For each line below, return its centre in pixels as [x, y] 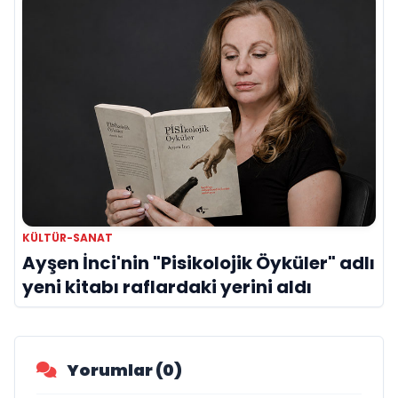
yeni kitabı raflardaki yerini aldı [167, 287]
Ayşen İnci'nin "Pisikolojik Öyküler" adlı [199, 263]
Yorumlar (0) [123, 370]
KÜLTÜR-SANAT [68, 237]
